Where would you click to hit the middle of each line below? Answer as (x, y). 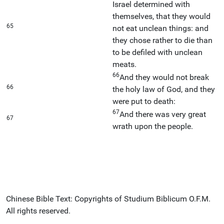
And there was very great (163, 114)
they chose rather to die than (162, 40)
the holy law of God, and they (164, 89)
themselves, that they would (161, 16)
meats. (124, 64)
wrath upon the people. (153, 126)
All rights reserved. (38, 210)
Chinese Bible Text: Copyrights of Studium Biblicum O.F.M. (108, 198)
